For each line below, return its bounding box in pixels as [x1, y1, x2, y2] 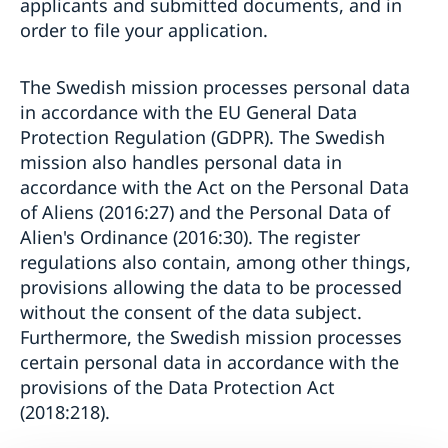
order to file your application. [20, 18, 268, 43]
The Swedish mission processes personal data [20, 75, 410, 100]
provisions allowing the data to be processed [20, 275, 402, 300]
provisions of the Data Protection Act [20, 375, 335, 400]
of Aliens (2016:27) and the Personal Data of [20, 200, 390, 225]
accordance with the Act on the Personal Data [20, 175, 409, 200]
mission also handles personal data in [20, 150, 342, 175]
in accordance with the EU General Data [20, 100, 357, 125]
